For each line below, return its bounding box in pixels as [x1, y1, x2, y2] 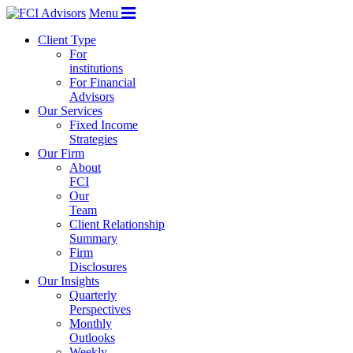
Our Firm [38, 147, 84, 160]
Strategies [69, 132, 117, 146]
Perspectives [69, 303, 131, 316]
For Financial [69, 76, 136, 89]
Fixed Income [69, 118, 138, 132]
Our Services [38, 104, 102, 117]
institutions [69, 61, 123, 75]
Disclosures [69, 260, 127, 273]
